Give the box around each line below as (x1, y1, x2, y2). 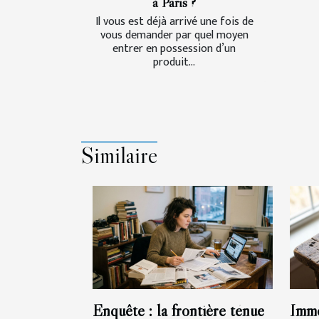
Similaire (81, 140, 157, 169)
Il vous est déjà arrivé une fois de (95, 11, 253, 31)
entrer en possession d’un (113, 38, 236, 58)
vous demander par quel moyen (100, 25, 249, 45)
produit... (153, 52, 195, 72)
